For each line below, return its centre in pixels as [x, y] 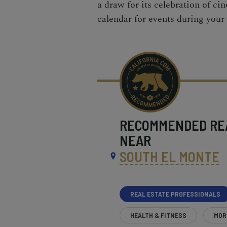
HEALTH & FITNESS [159, 215]
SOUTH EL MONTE [170, 156]
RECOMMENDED [165, 125]
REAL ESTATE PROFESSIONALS [176, 194]
